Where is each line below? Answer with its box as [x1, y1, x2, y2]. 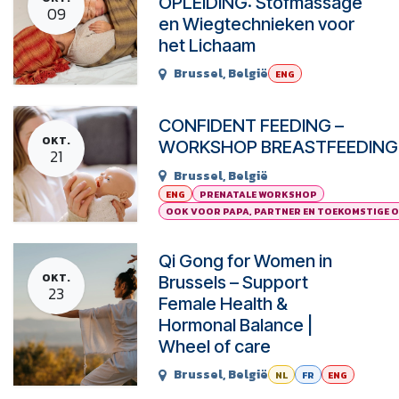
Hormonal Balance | [159, 313, 313, 336]
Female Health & [159, 292, 289, 314]
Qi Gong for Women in [159, 249, 333, 272]
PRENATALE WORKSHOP [199, 186, 317, 201]
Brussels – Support [159, 271, 309, 293]
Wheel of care [159, 335, 272, 357]
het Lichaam [159, 34, 256, 56]
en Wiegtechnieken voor [159, 12, 355, 35]
